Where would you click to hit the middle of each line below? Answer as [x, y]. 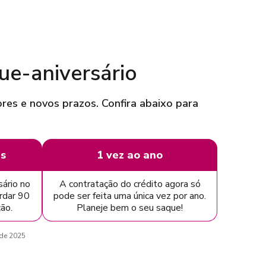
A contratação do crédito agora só [130, 184]
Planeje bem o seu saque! [130, 208]
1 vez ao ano [130, 155]
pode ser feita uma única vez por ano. [130, 196]
